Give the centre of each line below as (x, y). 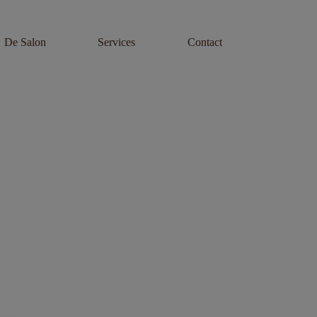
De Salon (25, 42)
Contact (204, 42)
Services (117, 42)
